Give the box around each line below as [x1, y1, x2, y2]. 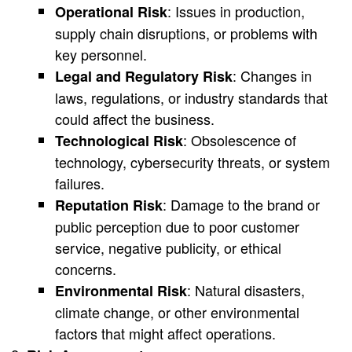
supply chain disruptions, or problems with [55, 22, 317, 43]
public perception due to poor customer [55, 215, 299, 236]
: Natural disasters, [187, 279, 305, 300]
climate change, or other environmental [55, 301, 299, 322]
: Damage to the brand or [163, 193, 320, 214]
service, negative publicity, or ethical [55, 236, 281, 258]
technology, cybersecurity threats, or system [55, 151, 330, 172]
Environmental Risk [55, 280, 187, 301]
